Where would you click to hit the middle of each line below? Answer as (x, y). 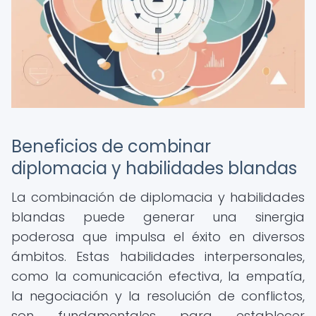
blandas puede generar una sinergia (158, 217)
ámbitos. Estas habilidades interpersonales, (158, 256)
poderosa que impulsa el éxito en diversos (158, 237)
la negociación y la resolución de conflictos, (158, 296)
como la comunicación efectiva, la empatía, (158, 276)
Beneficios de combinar (111, 146)
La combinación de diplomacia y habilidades (158, 197)
